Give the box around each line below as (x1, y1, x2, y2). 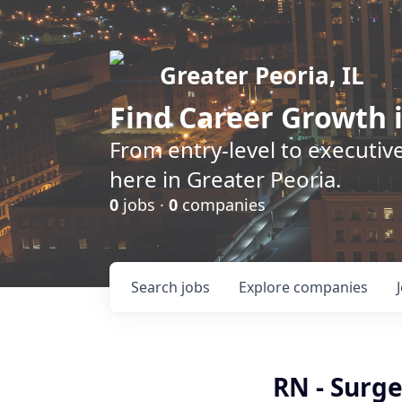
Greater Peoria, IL (160, 59, 364, 92)
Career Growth (179, 98, 387, 136)
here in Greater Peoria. (109, 164, 341, 194)
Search (131, 277, 181, 297)
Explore (239, 277, 293, 297)
